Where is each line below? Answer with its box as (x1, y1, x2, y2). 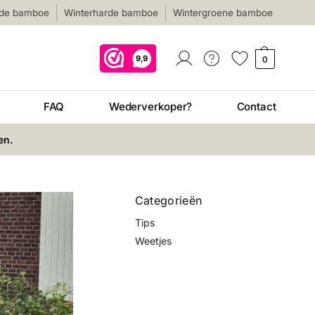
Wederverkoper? (108, 100, 193, 113)
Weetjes (134, 234, 172, 247)
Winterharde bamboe (64, 7, 159, 18)
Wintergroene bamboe (173, 7, 274, 18)
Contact (236, 100, 276, 113)
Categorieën (134, 193, 202, 207)
